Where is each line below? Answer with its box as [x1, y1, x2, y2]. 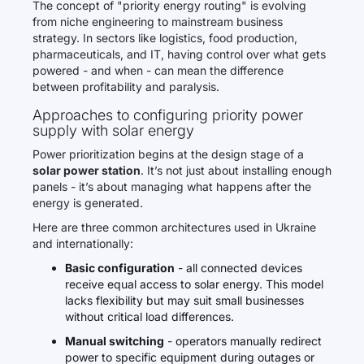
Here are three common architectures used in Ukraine [32, 220, 316, 234]
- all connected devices [175, 261, 302, 275]
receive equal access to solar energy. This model [65, 277, 323, 291]
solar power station [32, 163, 141, 177]
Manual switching [65, 334, 164, 348]
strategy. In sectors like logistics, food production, [32, 31, 297, 45]
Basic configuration [65, 261, 175, 275]
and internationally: [32, 236, 133, 250]
